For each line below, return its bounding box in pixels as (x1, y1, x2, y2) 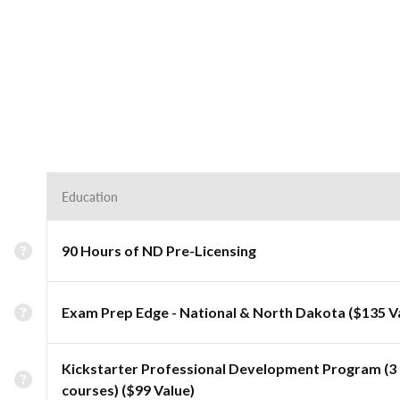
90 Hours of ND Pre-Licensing (62, 242, 256, 259)
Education (62, 187, 118, 205)
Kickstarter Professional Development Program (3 (62, 360, 396, 377)
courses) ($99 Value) (62, 381, 195, 398)
